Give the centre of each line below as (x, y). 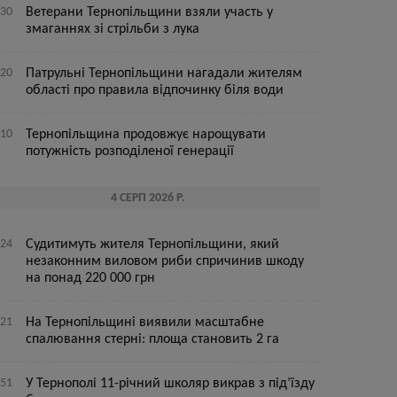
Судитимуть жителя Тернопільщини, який (153, 245)
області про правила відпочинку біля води (155, 90)
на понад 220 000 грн (91, 278)
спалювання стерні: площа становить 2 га (153, 339)
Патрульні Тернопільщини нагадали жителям (164, 74)
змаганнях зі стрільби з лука (113, 29)
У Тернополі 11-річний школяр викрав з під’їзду (171, 384)
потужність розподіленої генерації (130, 152)
